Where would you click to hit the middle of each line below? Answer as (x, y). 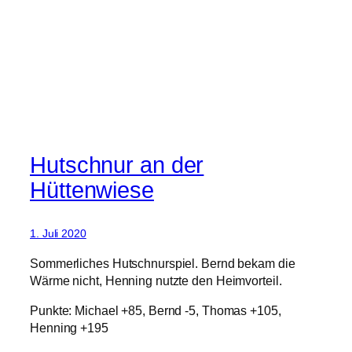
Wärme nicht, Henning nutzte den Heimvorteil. (156, 280)
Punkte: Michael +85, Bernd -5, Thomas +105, (156, 310)
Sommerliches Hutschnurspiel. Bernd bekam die (163, 263)
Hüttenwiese (92, 191)
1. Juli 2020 (58, 234)
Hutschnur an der (117, 165)
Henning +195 (69, 327)
